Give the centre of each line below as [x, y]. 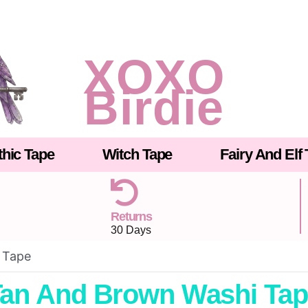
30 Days [131, 230]
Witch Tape [137, 155]
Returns [131, 216]
